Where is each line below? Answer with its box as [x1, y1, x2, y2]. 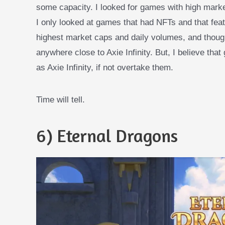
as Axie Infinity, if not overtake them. [36, 62, 173, 72]
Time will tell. [36, 94, 85, 104]
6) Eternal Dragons [36, 125, 178, 146]
